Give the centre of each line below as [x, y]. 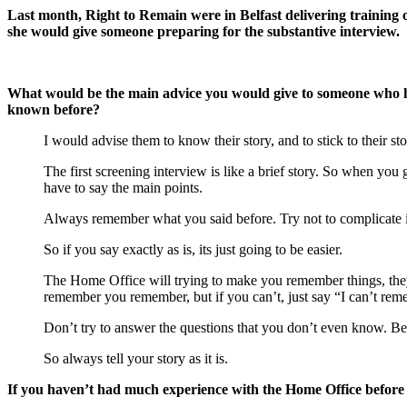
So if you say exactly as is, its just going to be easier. [193, 250]
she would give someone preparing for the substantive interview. [203, 32]
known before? [54, 110]
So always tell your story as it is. [136, 359]
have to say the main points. [123, 188]
